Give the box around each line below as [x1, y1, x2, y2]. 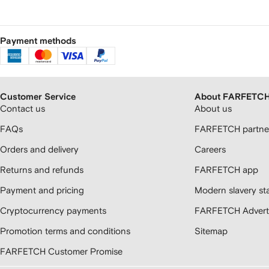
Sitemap [195, 226, 228, 235]
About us [195, 104, 232, 113]
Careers [195, 145, 226, 154]
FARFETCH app [195, 165, 258, 174]
